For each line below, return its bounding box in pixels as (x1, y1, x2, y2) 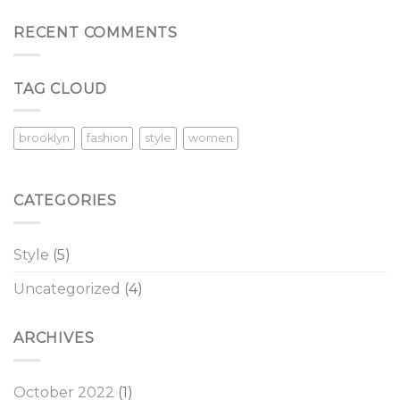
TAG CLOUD (13, 79, 108, 97)
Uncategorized (13, 280, 121, 297)
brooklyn (19, 131, 70, 146)
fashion (87, 131, 128, 146)
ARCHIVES (13, 329, 95, 346)
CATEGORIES (13, 192, 117, 210)
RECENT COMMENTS (13, 24, 178, 42)
